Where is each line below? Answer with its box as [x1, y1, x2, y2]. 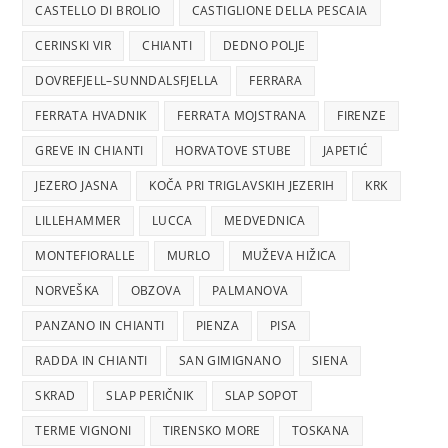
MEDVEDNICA [223, 212, 306, 230]
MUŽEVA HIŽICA [241, 247, 337, 265]
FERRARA [249, 72, 303, 90]
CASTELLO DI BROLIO [35, 2, 161, 20]
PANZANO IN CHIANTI [35, 317, 165, 335]
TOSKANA [291, 422, 350, 440]
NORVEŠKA [35, 282, 100, 300]
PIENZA [195, 317, 240, 335]
